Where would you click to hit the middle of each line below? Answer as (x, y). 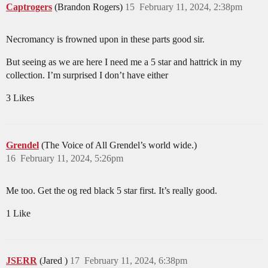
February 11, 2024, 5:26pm (72, 159)
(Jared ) (55, 261)
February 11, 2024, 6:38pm (136, 261)
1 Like (18, 214)
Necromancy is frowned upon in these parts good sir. (105, 39)
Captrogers (29, 7)
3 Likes (20, 98)
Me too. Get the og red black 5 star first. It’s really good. (112, 191)
